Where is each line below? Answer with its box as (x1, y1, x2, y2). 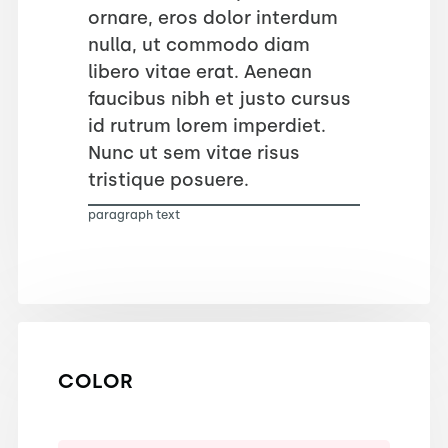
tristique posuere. (87, 168, 249, 191)
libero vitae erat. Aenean (87, 60, 312, 83)
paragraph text (87, 207, 180, 222)
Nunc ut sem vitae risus (87, 141, 300, 164)
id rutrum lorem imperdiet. (87, 114, 326, 137)
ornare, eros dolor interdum (87, 6, 338, 29)
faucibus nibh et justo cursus (87, 87, 351, 110)
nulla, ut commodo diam (87, 33, 310, 56)
